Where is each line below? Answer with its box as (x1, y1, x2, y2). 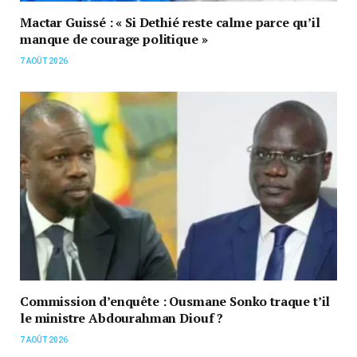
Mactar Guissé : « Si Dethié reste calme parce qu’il (20, 14, 320, 32)
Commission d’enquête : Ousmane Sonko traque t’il (20, 292, 331, 311)
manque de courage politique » (20, 30, 208, 49)
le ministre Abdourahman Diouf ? (20, 309, 224, 328)
